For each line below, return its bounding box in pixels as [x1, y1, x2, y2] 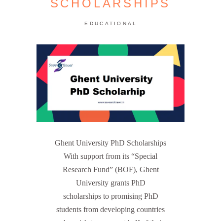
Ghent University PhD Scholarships [55, 139, 166, 147]
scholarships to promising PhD [63, 192, 158, 201]
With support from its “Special [64, 152, 157, 161]
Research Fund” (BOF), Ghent [62, 165, 159, 174]
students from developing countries [56, 205, 165, 214]
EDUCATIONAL [84, 21, 138, 26]
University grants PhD [75, 179, 146, 187]
